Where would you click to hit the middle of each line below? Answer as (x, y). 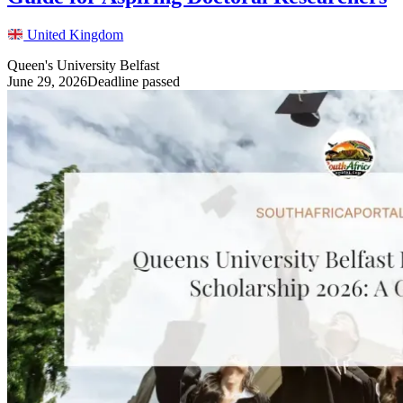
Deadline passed (134, 82)
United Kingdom (74, 35)
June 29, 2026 (47, 82)
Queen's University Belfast (83, 66)
